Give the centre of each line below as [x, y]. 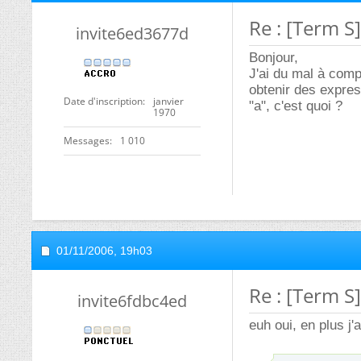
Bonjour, [274, 58]
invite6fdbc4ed [132, 301]
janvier [168, 101]
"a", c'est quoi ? [296, 106]
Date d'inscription [103, 101]
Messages [87, 141]
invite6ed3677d [132, 33]
